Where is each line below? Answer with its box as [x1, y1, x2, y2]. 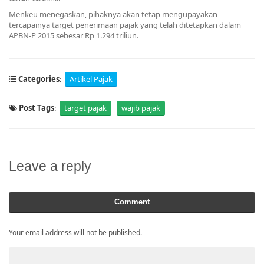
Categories [16, 74, 60, 84]
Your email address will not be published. [9, 227, 142, 237]
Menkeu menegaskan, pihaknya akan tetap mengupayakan [9, 9, 217, 19]
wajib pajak [121, 103, 160, 113]
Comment [114, 197, 150, 206]
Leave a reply [9, 159, 91, 174]
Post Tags [17, 103, 54, 113]
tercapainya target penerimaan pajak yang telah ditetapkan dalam [9, 19, 241, 30]
